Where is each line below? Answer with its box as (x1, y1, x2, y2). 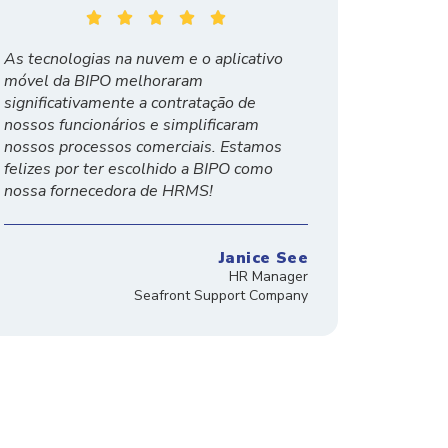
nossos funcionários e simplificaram (3, 114, 259, 137)
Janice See (218, 247, 308, 270)
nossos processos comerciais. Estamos (3, 136, 282, 159)
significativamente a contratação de (3, 92, 256, 115)
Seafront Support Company (133, 286, 308, 306)
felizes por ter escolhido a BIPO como (3, 158, 273, 181)
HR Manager (228, 267, 308, 287)
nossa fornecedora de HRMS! (3, 180, 213, 203)
